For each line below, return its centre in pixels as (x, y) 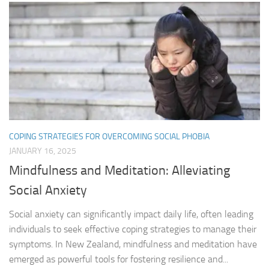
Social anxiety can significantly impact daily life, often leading (131, 214)
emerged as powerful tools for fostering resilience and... (119, 259)
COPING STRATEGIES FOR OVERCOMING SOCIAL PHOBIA (109, 137)
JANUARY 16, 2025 (43, 151)
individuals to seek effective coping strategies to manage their (133, 229)
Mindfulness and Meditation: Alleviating (119, 171)
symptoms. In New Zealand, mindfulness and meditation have (133, 244)
